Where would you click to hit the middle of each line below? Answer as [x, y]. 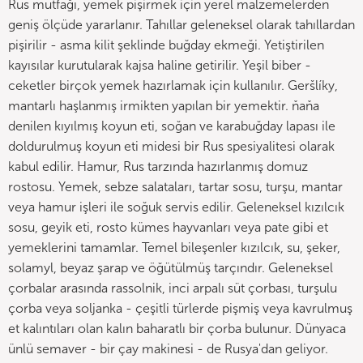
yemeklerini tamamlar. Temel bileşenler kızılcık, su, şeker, [174, 248]
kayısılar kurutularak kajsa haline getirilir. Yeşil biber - [160, 65]
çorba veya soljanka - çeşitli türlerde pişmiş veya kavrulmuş [180, 308]
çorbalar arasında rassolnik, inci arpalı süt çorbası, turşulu [173, 288]
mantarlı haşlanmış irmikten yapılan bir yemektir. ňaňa [164, 106]
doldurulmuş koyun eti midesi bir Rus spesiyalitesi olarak [171, 146]
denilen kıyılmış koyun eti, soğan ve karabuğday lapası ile [172, 126]
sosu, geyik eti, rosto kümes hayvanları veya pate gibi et [168, 227]
